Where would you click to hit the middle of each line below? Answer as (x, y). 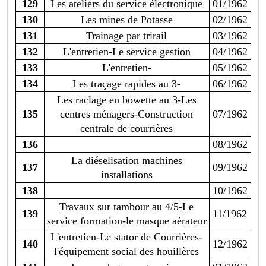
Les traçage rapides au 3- (126, 84)
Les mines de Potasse (126, 20)
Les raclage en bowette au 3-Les (126, 100)
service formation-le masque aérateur (126, 221)
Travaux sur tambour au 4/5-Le (126, 207)
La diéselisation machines (126, 161)
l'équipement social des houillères (126, 251)
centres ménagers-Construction (126, 114)
